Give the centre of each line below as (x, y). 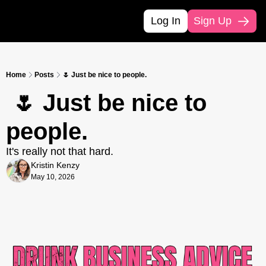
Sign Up (213, 21)
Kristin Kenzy (55, 165)
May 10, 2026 (53, 177)
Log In (166, 21)
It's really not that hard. (60, 151)
